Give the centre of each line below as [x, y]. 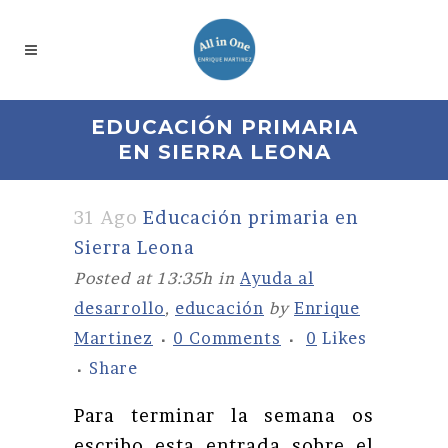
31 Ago [106, 217]
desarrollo [119, 308]
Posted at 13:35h [143, 278]
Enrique [327, 308]
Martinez [113, 338]
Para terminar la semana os [224, 415]
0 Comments [227, 338]
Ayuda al [277, 278]
